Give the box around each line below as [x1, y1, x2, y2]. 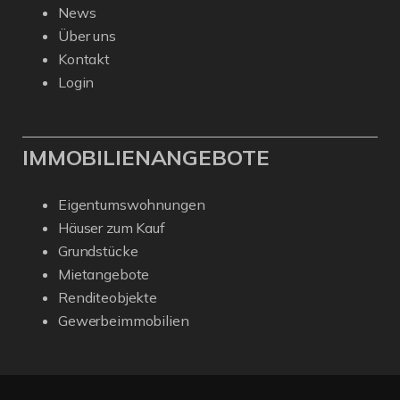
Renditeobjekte [58, 288, 157, 307]
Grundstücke [58, 242, 138, 261]
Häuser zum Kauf [58, 219, 165, 237]
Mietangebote [58, 265, 150, 284]
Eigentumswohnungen [58, 196, 205, 214]
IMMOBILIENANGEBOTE [22, 144, 270, 171]
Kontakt [58, 50, 110, 69]
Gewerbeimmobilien [58, 312, 189, 330]
